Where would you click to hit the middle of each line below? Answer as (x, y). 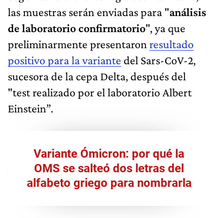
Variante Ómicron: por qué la (109, 154)
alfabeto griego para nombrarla (109, 183)
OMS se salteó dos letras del (109, 168)
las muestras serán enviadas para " (89, 12)
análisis (188, 12)
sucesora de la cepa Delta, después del (97, 76)
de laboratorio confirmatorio (77, 28)
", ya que (165, 28)
